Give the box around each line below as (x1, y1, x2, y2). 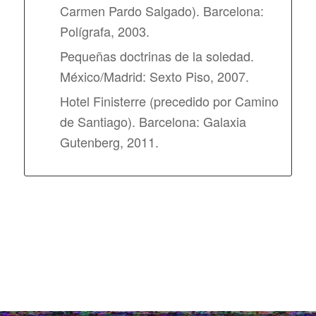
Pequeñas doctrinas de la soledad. (59, 46, 254, 65)
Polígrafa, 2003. (59, 21, 150, 40)
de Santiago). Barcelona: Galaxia (59, 111, 246, 130)
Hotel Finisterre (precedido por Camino (59, 91, 279, 110)
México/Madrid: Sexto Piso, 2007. (59, 66, 249, 85)
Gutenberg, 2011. (59, 132, 159, 151)
